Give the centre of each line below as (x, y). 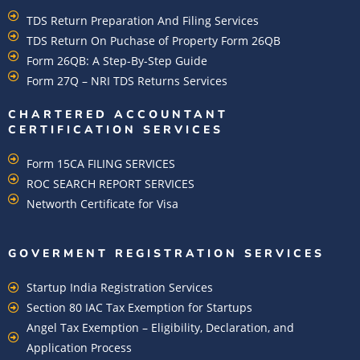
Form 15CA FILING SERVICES (100, 164)
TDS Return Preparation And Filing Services (142, 21)
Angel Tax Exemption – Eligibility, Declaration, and (160, 328)
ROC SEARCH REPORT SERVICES (110, 184)
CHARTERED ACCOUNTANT (118, 115)
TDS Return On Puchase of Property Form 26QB (153, 41)
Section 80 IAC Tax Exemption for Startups (139, 308)
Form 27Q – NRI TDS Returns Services (127, 81)
